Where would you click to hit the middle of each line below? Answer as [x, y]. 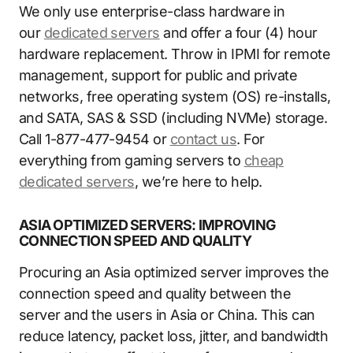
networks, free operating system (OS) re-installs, [175, 96]
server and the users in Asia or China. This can [167, 314]
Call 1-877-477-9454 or [95, 139]
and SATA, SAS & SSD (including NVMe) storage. [173, 117]
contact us [203, 139]
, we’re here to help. [198, 181]
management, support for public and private [158, 75]
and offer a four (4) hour [238, 32]
